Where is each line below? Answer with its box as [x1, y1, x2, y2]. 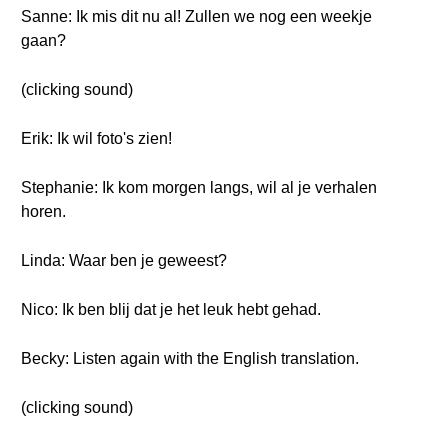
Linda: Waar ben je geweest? [21, 252, 227, 269]
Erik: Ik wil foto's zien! [21, 130, 172, 147]
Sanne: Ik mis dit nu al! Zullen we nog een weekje [21, 8, 372, 25]
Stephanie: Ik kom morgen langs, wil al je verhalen [21, 179, 377, 196]
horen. [21, 203, 66, 220]
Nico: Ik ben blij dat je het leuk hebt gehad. [21, 301, 321, 318]
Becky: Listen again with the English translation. [21, 350, 359, 367]
